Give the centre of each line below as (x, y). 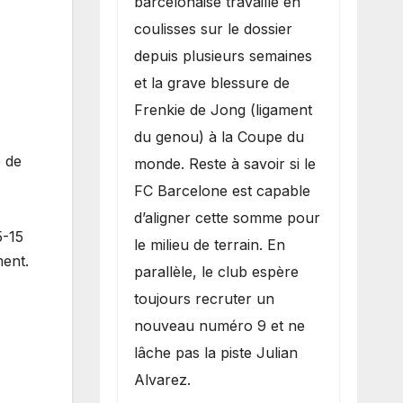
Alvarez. (162, 379)
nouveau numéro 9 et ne (219, 325)
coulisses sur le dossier (213, 28)
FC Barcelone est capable (222, 190)
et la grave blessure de (211, 82)
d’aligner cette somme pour (227, 217)
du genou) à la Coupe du (219, 136)
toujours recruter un (204, 298)
